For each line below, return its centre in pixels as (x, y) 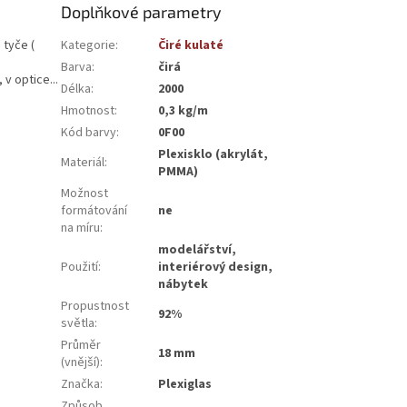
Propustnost (95, 306)
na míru (81, 228)
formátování (94, 210)
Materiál (83, 162)
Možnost (85, 193)
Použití (80, 267)
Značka (81, 384)
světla (78, 323)
